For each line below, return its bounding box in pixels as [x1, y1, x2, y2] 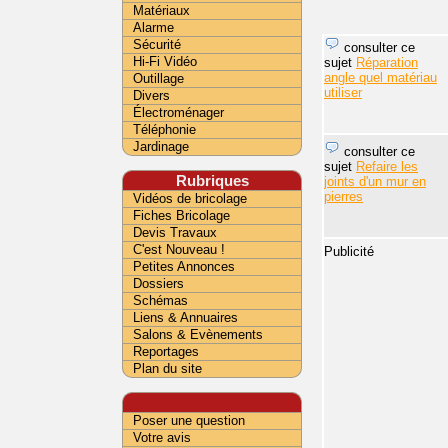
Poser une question [133, 413, 245, 428]
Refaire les [356, 158, 418, 174]
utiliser [324, 84, 362, 100]
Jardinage [133, 139, 189, 154]
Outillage [133, 71, 184, 86]
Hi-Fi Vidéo [133, 54, 197, 69]
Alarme [133, 20, 174, 35]
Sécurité [133, 37, 181, 52]
